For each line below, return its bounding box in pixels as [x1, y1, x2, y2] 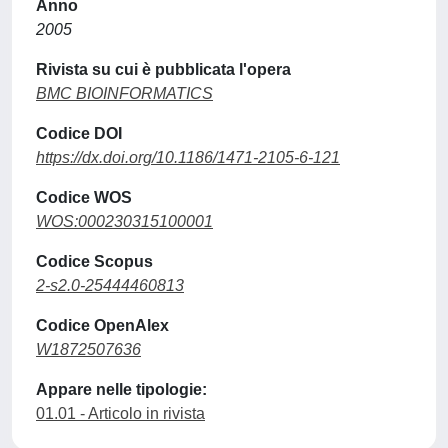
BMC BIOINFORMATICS [36, 85, 213, 102]
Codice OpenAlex [36, 317, 169, 334]
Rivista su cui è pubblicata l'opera [36, 61, 291, 78]
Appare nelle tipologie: [36, 381, 207, 398]
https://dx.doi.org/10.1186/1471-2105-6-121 [36, 149, 340, 166]
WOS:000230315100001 [36, 213, 213, 230]
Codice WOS [36, 189, 132, 206]
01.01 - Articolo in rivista [36, 405, 205, 422]
